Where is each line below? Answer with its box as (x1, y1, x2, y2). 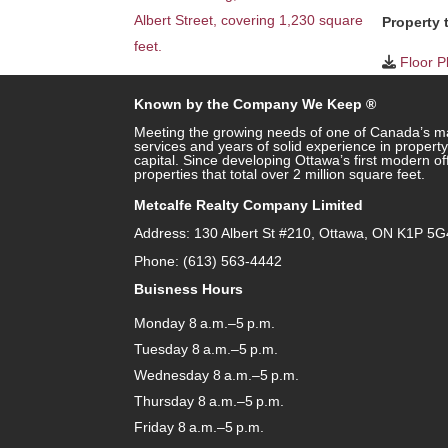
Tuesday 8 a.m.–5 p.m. (134, 340, 279, 357)
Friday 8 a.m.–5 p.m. (134, 418, 265, 435)
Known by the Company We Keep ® (134, 96, 377, 113)
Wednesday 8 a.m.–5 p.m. (134, 366, 300, 383)
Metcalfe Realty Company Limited (134, 196, 364, 213)
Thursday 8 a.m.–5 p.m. (134, 392, 285, 409)
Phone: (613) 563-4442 (134, 252, 283, 269)
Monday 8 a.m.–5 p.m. (134, 314, 276, 331)
